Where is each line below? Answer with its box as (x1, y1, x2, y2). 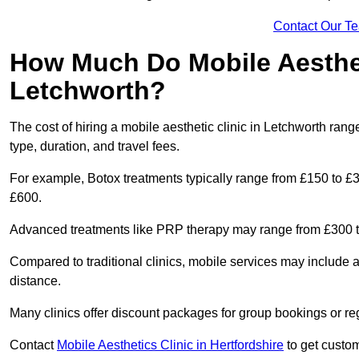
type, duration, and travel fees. (10, 139, 179, 154)
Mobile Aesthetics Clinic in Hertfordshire (57, 338, 284, 353)
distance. (10, 274, 61, 288)
